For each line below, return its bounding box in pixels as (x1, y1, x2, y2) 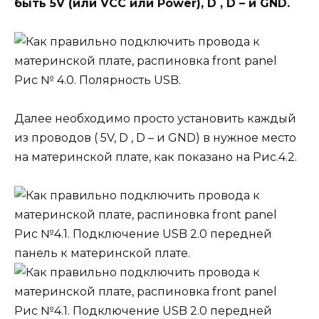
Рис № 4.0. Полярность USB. (14, 73, 181, 87)
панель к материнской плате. (14, 246, 190, 261)
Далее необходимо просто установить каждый (14, 112, 296, 126)
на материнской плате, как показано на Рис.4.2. (14, 150, 297, 164)
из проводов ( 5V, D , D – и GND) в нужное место (14, 131, 296, 145)
